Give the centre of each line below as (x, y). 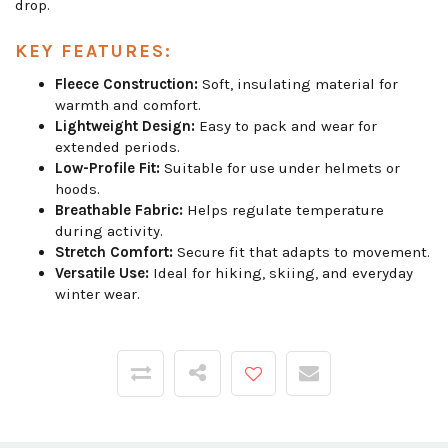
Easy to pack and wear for (286, 126)
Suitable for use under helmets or (280, 168)
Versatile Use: (102, 273)
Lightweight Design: (125, 126)
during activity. (109, 231)
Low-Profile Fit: (107, 168)
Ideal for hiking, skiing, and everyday (281, 273)
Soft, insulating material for (298, 84)
